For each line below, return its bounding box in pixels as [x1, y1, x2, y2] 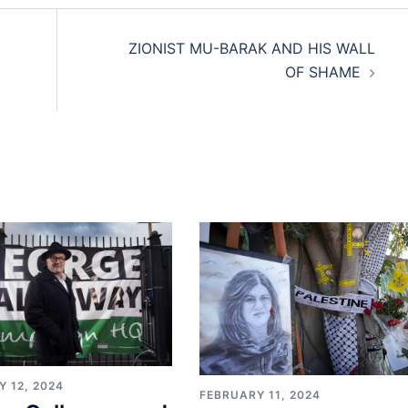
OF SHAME [284, 63, 361, 81]
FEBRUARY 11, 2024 [199, 388, 321, 403]
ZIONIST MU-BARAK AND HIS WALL [127, 39, 375, 57]
